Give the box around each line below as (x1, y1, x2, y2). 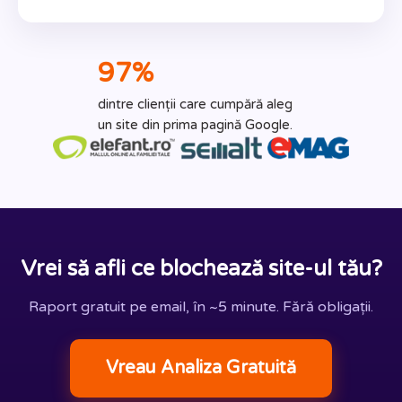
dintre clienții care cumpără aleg (98, 96, 293, 113)
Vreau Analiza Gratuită (106, 356, 296, 379)
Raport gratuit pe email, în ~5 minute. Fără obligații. (29, 297, 373, 316)
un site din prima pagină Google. (98, 117, 293, 134)
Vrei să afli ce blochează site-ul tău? (20, 255, 382, 282)
